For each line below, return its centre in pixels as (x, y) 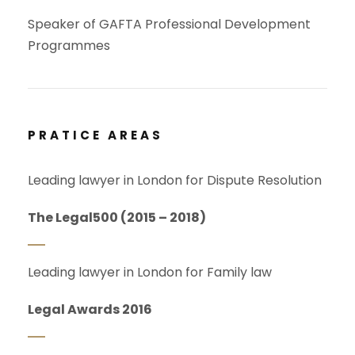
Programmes (69, 46)
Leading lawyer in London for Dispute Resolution (175, 181)
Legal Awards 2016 (90, 310)
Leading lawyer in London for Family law (150, 273)
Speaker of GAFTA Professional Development (169, 25)
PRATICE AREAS (95, 136)
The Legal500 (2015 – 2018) (117, 218)
